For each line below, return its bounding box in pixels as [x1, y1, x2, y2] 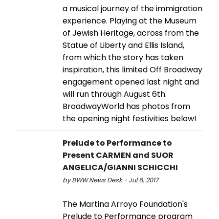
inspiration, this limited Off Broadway [63, 64, 202, 75]
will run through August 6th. [63, 88, 167, 100]
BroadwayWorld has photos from [63, 100, 190, 112]
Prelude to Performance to [63, 137, 172, 149]
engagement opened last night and [63, 76, 199, 88]
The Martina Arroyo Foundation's [63, 198, 188, 210]
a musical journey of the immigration [63, 2, 202, 14]
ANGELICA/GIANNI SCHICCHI [63, 161, 178, 173]
